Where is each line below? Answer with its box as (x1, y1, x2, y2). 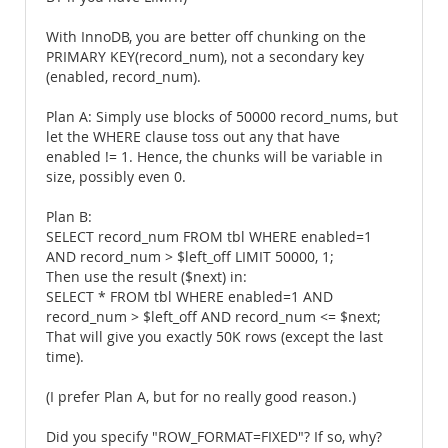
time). (46, 348, 84, 366)
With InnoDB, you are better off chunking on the (46, 28, 366, 46)
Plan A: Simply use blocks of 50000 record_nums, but (46, 108, 398, 126)
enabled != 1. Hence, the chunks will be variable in (46, 148, 383, 166)
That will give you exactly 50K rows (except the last (46, 328, 383, 346)
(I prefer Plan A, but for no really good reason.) (46, 388, 356, 406)
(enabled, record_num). (46, 68, 201, 86)
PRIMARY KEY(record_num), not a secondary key (46, 48, 364, 66)
